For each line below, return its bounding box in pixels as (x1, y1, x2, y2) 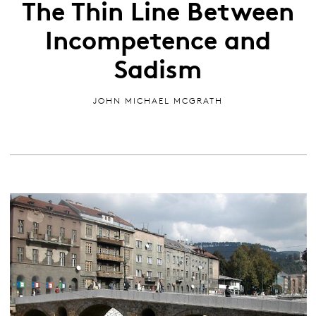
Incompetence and (45, 20, 271, 57)
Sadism (114, 49, 202, 86)
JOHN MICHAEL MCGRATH (93, 95, 223, 107)
